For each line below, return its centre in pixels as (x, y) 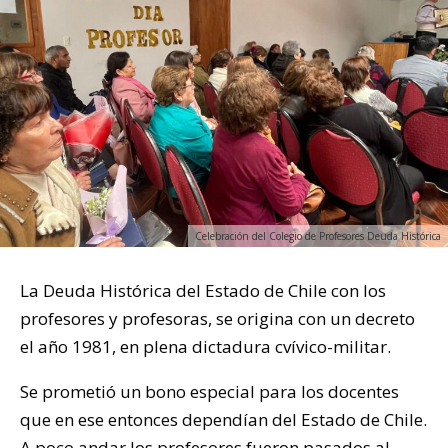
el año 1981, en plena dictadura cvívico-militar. (205, 347)
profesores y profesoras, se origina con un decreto (217, 319)
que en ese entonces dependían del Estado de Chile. (223, 420)
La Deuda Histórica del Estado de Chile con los (203, 291)
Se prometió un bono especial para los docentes (209, 392)
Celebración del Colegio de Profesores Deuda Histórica (318, 236)
